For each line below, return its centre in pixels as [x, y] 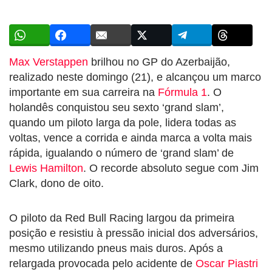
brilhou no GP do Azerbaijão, [159, 62]
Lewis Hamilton [46, 168]
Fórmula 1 [182, 92]
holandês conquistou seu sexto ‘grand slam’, [117, 107]
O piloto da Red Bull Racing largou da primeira [122, 218]
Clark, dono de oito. [56, 183]
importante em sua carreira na [83, 92]
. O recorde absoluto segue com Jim [171, 168]
